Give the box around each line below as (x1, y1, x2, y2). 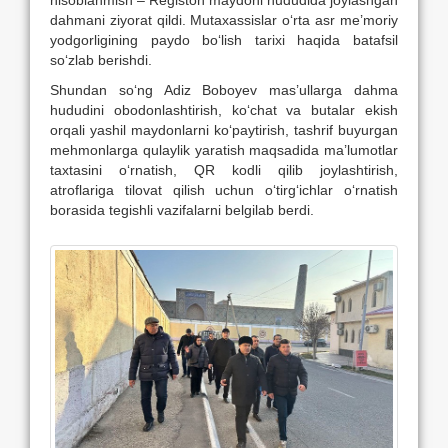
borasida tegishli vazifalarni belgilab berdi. (50, 201, 314, 218)
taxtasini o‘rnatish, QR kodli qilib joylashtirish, (50, 161, 398, 178)
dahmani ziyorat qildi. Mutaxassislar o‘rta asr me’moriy (50, 11, 398, 28)
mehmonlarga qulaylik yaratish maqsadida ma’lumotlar (50, 141, 398, 158)
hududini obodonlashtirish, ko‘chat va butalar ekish (50, 101, 398, 118)
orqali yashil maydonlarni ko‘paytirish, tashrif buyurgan (50, 121, 398, 138)
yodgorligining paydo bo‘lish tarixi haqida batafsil (50, 31, 398, 48)
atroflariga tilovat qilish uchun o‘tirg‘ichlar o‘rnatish (50, 181, 398, 198)
